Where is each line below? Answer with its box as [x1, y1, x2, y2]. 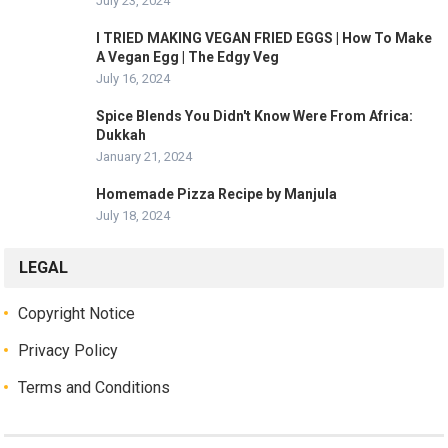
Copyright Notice [18, 304, 136, 324]
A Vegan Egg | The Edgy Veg [96, 49, 280, 66]
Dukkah [96, 127, 147, 144]
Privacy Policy [18, 341, 119, 361]
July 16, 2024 [96, 71, 171, 87]
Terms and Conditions [18, 378, 171, 398]
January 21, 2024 [96, 149, 193, 165]
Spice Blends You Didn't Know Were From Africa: [96, 108, 414, 125]
